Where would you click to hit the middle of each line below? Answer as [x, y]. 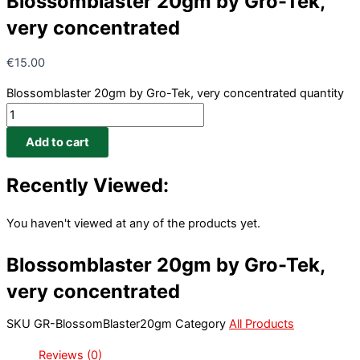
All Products [262, 324]
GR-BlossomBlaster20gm [104, 324]
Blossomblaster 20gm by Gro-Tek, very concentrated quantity [175, 94]
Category [200, 324]
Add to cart [57, 143]
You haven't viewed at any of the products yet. [133, 223]
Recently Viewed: [88, 185]
